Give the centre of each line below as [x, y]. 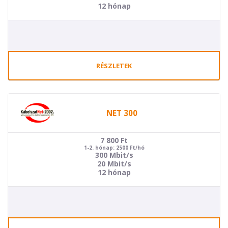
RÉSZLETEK [114, 66]
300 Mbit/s [114, 155]
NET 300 [122, 113]
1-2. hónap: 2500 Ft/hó [114, 148]
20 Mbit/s [114, 164]
